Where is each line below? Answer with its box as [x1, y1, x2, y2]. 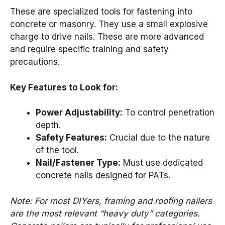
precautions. [10, 57, 60, 67]
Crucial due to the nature [107, 133, 210, 143]
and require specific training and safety [10, 44, 169, 55]
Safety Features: [36, 133, 107, 143]
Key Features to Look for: [10, 82, 118, 92]
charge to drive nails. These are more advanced [10, 32, 204, 42]
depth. [36, 120, 61, 131]
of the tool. [36, 145, 79, 156]
